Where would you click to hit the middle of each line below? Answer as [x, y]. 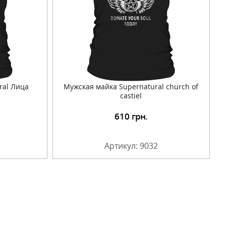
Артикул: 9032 [131, 146]
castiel [131, 95]
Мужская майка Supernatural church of [131, 86]
